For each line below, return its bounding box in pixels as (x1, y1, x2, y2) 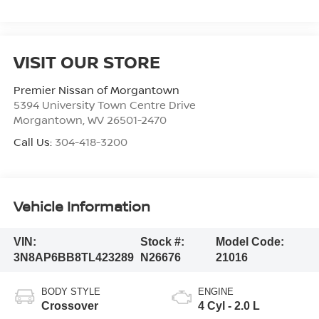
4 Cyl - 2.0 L (198, 299, 260, 312)
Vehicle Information (13, 197, 150, 216)
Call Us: (13, 134, 55, 149)
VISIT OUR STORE (13, 49, 160, 73)
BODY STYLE (41, 286, 100, 297)
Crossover (41, 299, 98, 312)
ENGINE (198, 286, 234, 297)
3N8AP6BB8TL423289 (13, 251, 134, 264)
